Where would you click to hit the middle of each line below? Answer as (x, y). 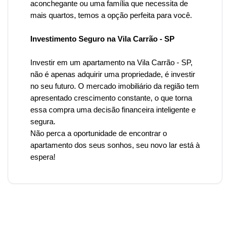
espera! (43, 157)
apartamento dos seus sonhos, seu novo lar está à (115, 145)
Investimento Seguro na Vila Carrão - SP (102, 39)
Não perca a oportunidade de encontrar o (99, 133)
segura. (43, 122)
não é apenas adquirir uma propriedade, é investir (113, 74)
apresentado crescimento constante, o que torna (111, 98)
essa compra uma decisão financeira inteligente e (113, 110)
